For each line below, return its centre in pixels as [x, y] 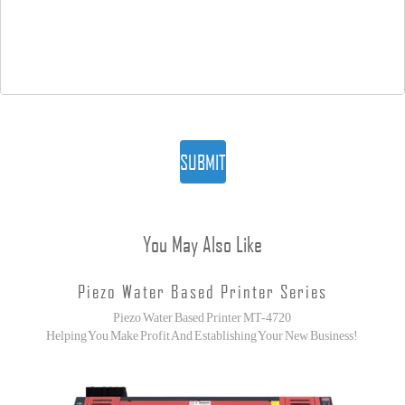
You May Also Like [202, 245]
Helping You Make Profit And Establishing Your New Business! [202, 336]
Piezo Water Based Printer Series [202, 292]
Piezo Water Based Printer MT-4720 [202, 318]
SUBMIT [202, 162]
